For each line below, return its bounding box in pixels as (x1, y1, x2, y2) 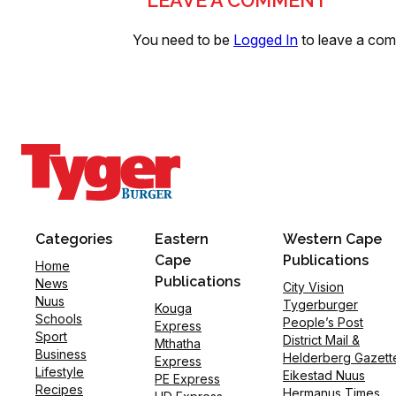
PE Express (155, 371, 220, 387)
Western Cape (283, 231, 382, 248)
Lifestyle (35, 364, 84, 380)
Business (35, 346, 87, 362)
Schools (35, 311, 82, 327)
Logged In (233, 30, 298, 49)
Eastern (155, 231, 209, 248)
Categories (35, 231, 112, 248)
